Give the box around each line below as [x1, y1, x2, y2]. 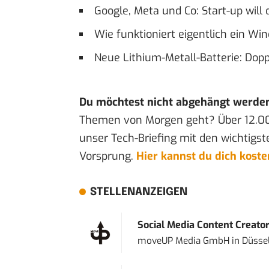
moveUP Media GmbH [137, 234, 229, 247]
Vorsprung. [79, 148, 136, 163]
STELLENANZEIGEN [89, 186, 187, 198]
